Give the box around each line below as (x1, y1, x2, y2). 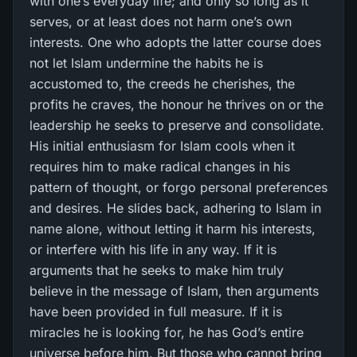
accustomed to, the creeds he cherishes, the (29, 76, 295, 92)
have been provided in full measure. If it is (29, 304, 282, 320)
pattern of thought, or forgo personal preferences (29, 179, 328, 195)
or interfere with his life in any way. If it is (29, 241, 277, 257)
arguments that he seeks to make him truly (29, 262, 284, 278)
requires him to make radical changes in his (29, 159, 290, 175)
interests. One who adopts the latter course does (29, 34, 321, 50)
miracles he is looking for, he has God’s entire (29, 324, 304, 340)
